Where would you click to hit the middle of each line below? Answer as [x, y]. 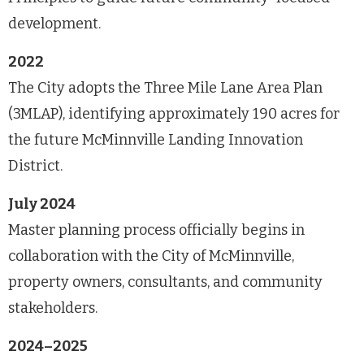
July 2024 [42, 204]
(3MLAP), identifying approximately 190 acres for [174, 113]
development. [54, 23]
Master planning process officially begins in [156, 230]
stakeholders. [53, 308]
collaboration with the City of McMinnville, [151, 256]
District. [35, 165]
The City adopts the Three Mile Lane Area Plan [165, 87]
